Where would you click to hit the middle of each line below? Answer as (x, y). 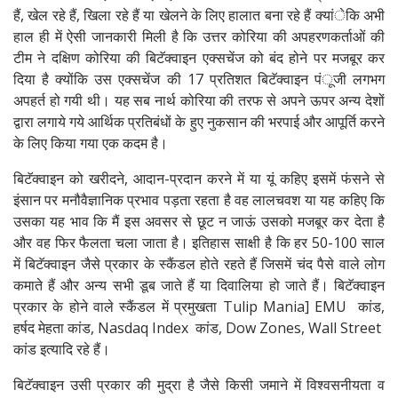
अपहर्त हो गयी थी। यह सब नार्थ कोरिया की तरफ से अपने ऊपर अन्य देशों (199, 101)
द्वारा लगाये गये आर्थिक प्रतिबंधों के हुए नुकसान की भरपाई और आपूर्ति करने (199, 122)
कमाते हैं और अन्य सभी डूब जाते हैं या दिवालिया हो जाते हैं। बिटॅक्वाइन (199, 286)
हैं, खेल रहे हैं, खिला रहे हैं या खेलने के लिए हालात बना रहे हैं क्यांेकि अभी (199, 16)
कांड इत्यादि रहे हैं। (62, 350)
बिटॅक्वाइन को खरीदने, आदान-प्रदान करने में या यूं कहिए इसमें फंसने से (199, 179)
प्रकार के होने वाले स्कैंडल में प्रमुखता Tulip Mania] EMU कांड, (199, 307)
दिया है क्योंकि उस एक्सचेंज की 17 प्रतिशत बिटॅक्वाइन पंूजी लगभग (199, 80)
